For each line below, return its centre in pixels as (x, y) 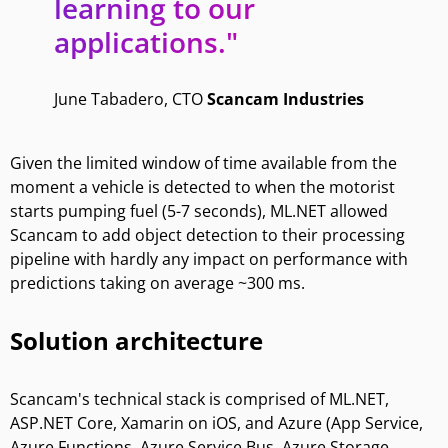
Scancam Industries (285, 98)
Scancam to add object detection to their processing (207, 234)
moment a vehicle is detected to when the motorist (202, 186)
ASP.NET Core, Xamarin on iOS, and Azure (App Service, (216, 422)
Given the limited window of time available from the (203, 162)
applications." (145, 41)
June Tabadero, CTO (130, 98)
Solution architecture (136, 340)
